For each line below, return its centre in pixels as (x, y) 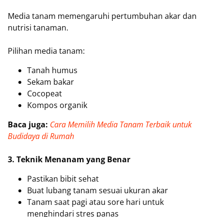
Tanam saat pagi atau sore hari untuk (95, 202)
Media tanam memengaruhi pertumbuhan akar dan (102, 16)
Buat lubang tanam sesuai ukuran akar (98, 190)
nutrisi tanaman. (38, 27)
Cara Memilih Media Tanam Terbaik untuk (121, 124)
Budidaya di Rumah (41, 136)
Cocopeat (45, 93)
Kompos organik (57, 105)
